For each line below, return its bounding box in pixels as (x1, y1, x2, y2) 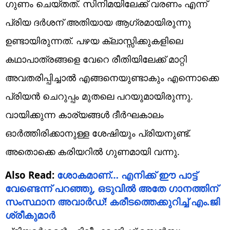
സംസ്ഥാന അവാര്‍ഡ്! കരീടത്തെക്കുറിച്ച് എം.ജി (5, 195, 220, 208)
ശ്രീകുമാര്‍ (5, 208, 55, 221)
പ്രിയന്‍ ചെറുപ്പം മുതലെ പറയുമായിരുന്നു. (5, 89, 193, 102)
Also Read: (5, 168, 57, 181)
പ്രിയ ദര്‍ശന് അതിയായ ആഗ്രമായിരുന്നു (5, 15, 191, 28)
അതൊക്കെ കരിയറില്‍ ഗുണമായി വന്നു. (5, 145, 180, 158)
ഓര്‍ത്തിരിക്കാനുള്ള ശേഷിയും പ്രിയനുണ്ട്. (5, 126, 191, 139)
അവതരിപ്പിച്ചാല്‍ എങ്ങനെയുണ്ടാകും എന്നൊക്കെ (5, 71, 219, 84)
